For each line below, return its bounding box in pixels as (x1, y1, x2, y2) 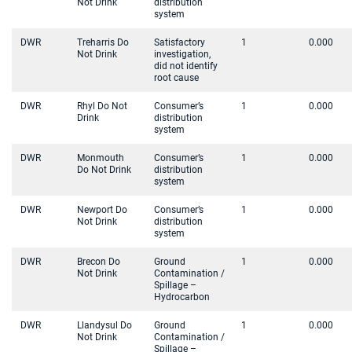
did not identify (154, 60, 218, 71)
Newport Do (77, 204, 127, 215)
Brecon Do (77, 256, 120, 267)
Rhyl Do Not (77, 101, 127, 112)
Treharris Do (77, 37, 129, 48)
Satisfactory (154, 37, 205, 48)
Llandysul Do (77, 320, 132, 331)
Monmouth (77, 152, 124, 163)
